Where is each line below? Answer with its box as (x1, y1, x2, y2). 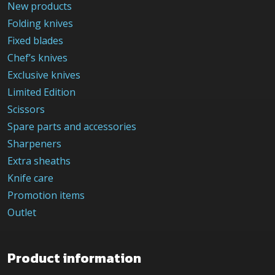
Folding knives (7, 16, 73, 30)
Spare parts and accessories (7, 119, 136, 133)
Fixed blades (7, 33, 63, 47)
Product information (7, 247, 141, 268)
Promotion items (7, 188, 85, 202)
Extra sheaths (7, 153, 71, 168)
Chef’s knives (7, 50, 68, 64)
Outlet (7, 205, 36, 219)
